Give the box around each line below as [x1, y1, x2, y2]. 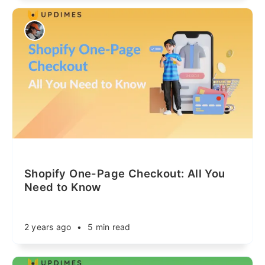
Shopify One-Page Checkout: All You [24, 167, 225, 180]
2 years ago [24, 222, 72, 232]
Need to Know [24, 180, 101, 193]
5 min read [88, 222, 131, 232]
